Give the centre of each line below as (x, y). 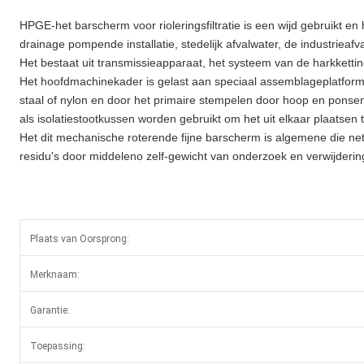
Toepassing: (58, 347)
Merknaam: (55, 275)
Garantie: (50, 311)
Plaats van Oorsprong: (80, 239)
